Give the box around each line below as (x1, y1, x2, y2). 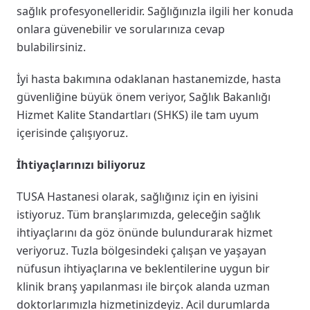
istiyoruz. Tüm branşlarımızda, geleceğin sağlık (17, 206, 261, 222)
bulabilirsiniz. (17, 39, 86, 55)
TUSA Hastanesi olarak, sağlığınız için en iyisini (17, 188, 258, 204)
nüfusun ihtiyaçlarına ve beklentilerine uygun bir (17, 260, 270, 276)
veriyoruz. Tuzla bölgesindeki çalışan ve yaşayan (17, 242, 266, 258)
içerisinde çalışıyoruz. (17, 125, 128, 140)
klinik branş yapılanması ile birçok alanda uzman (17, 278, 270, 294)
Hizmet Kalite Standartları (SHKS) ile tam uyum (17, 107, 259, 122)
